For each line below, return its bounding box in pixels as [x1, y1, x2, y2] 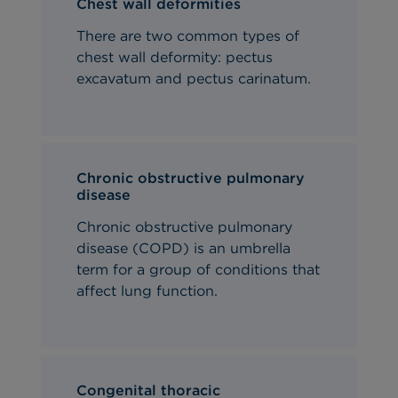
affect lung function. [76, 282, 227, 299]
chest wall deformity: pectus [76, 48, 274, 66]
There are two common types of [76, 27, 300, 44]
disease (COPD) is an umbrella [76, 239, 291, 257]
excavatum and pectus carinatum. [76, 69, 312, 87]
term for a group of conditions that [76, 260, 321, 278]
